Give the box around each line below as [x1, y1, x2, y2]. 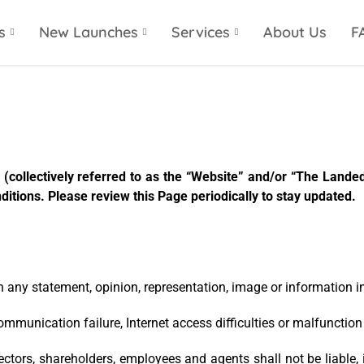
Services [171, 23, 231, 41]
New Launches [39, 23, 139, 41]
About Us [263, 23, 327, 41]
